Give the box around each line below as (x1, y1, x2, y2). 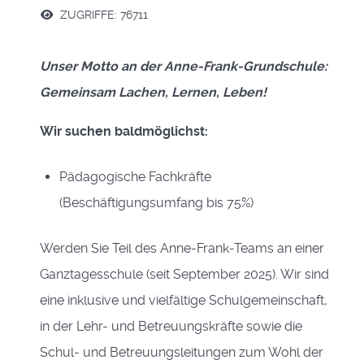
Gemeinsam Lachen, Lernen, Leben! (40, 84, 266, 100)
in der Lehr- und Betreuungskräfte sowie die (40, 318, 302, 334)
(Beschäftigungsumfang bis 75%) (59, 195, 253, 210)
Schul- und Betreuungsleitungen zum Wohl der (40, 344, 323, 360)
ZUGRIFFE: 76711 (57, 8, 148, 21)
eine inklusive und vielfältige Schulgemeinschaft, (40, 292, 327, 308)
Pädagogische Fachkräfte (59, 169, 211, 184)
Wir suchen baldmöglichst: (40, 123, 208, 139)
